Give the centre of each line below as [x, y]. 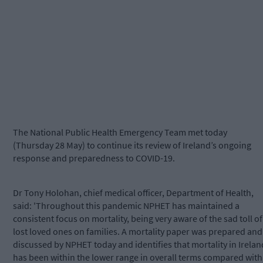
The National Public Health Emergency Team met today [120, 132]
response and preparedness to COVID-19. [94, 158]
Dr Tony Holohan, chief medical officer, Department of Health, [133, 193]
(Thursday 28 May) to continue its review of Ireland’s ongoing [132, 145]
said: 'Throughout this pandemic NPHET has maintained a [126, 206]
